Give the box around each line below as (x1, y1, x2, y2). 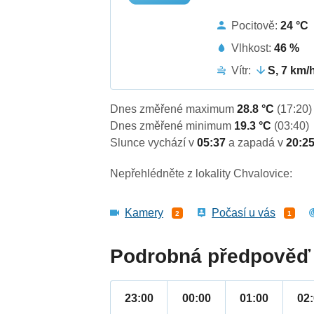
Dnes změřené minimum (110, 120, 235, 132)
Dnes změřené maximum (110, 103, 238, 116)
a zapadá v (228, 137, 287, 149)
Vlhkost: (231, 41, 275, 54)
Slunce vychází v (110, 137, 198, 149)
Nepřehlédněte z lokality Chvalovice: (110, 168, 293, 180)
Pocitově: (231, 19, 281, 32)
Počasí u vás (212, 207, 276, 219)
